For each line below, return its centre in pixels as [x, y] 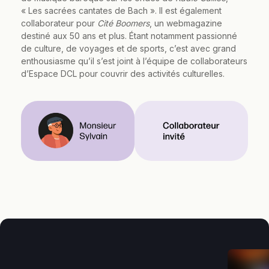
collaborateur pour [59, 23]
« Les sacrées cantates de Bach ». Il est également [121, 11]
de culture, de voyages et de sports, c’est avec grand [128, 49]
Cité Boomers [123, 23]
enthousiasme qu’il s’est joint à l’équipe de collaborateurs [134, 61]
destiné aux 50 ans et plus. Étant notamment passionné [129, 36]
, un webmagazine [186, 23]
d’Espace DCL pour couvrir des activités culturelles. [123, 74]
